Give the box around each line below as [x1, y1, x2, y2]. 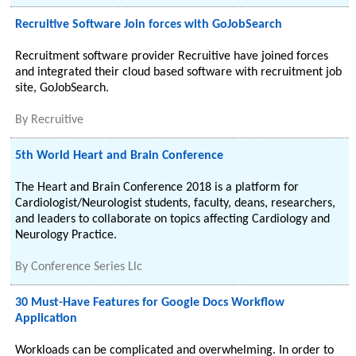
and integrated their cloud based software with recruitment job [15, 66, 342, 79]
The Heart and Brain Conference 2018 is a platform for [15, 181, 300, 194]
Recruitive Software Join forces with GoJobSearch [15, 18, 283, 31]
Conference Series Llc [31, 261, 143, 273]
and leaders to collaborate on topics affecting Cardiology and [15, 213, 331, 226]
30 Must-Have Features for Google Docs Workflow [15, 296, 285, 309]
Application [15, 312, 78, 325]
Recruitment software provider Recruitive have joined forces [15, 50, 329, 63]
